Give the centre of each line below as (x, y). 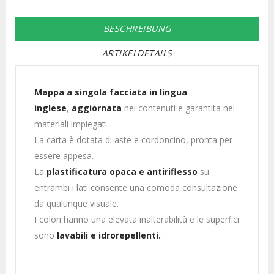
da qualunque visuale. (76, 203)
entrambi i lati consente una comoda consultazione (136, 187)
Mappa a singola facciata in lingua (111, 92)
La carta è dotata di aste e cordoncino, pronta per (133, 140)
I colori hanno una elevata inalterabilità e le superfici (137, 219)
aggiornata (97, 108)
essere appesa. (64, 156)
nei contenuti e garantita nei (178, 108)
